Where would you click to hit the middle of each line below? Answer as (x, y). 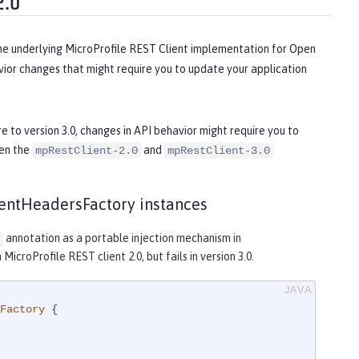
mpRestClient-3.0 (219, 151)
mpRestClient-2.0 (87, 151)
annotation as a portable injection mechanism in (122, 238)
